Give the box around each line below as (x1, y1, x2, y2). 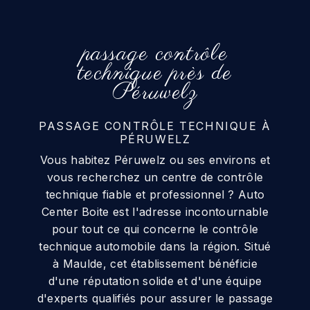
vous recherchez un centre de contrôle (46, 170, 264, 184)
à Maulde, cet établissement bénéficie (53, 256, 257, 271)
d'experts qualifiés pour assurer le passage (37, 291, 273, 305)
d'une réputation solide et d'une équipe (48, 273, 262, 288)
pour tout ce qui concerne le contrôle (51, 221, 259, 236)
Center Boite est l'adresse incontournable (41, 204, 269, 219)
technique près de (77, 58, 233, 89)
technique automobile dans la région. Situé (39, 239, 271, 253)
